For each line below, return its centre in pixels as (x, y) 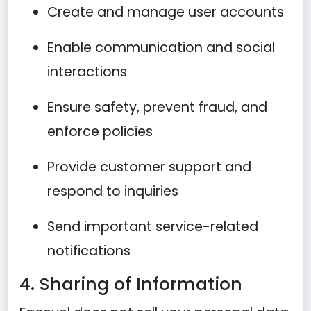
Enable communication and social (161, 48)
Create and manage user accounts (166, 12)
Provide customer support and (149, 167)
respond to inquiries (113, 191)
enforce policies (100, 132)
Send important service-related (153, 227)
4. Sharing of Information (131, 284)
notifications (89, 251)
